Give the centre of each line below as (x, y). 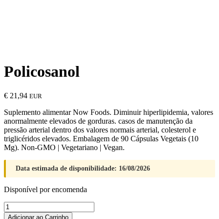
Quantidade (21, 205)
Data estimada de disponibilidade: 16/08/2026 (83, 168)
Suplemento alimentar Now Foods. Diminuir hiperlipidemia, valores (109, 112)
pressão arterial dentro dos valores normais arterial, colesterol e (100, 130)
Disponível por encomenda (45, 189)
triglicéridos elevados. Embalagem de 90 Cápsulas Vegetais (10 (101, 138)
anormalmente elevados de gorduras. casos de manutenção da (98, 121)
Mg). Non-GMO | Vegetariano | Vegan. (64, 147)
